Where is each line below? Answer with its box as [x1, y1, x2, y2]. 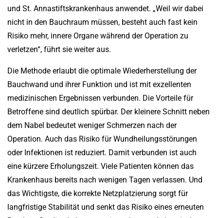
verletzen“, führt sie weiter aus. [7, 45, 111, 54]
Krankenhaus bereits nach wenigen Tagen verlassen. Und [7, 175, 202, 185]
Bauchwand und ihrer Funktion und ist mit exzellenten [7, 80, 191, 90]
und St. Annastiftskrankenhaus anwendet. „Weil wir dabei [7, 4, 203, 14]
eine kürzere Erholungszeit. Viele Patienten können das [7, 162, 194, 171]
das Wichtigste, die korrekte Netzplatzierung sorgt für [7, 189, 188, 199]
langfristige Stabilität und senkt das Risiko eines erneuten [7, 202, 204, 212]
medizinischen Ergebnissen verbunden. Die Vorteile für [7, 93, 193, 103]
